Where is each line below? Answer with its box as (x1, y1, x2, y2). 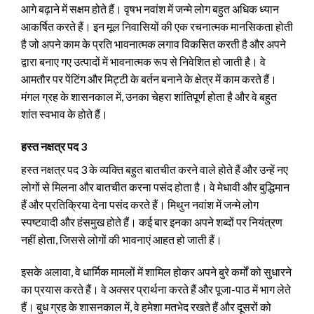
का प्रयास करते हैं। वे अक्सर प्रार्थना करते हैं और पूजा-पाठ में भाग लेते (21, 282, 291, 296)
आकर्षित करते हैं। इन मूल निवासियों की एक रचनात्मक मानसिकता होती (21, 20, 293, 33)
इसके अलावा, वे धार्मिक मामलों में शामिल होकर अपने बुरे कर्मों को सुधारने (21, 264, 292, 278)
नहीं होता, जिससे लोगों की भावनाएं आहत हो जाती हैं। (21, 232, 222, 246)
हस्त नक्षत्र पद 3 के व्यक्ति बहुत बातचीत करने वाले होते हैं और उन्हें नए (21, 162, 288, 176)
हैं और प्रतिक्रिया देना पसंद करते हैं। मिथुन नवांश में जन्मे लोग (21, 197, 259, 211)
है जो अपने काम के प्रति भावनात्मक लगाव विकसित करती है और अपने (21, 37, 286, 50)
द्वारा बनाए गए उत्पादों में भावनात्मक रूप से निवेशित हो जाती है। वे (21, 55, 266, 68)
